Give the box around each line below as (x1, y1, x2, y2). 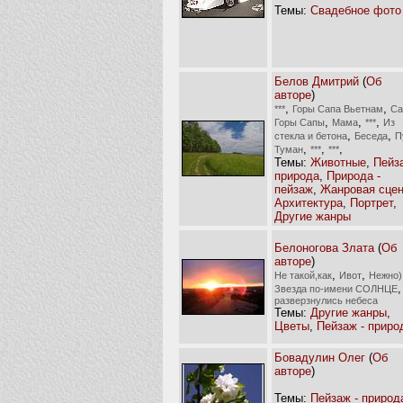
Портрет (350, 195, 393, 210)
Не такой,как (274, 269, 332, 281)
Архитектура (274, 195, 343, 210)
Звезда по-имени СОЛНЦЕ (274, 282, 398, 294)
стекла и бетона (274, 130, 347, 141)
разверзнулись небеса (274, 294, 378, 306)
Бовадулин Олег (274, 350, 365, 364)
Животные (310, 155, 366, 169)
